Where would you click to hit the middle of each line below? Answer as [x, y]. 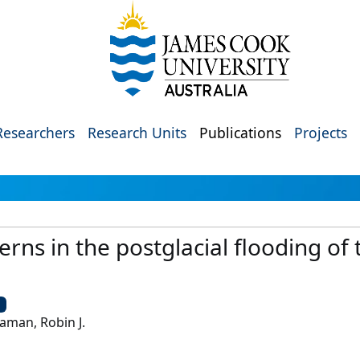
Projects [321, 133]
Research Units [137, 133]
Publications [240, 133]
